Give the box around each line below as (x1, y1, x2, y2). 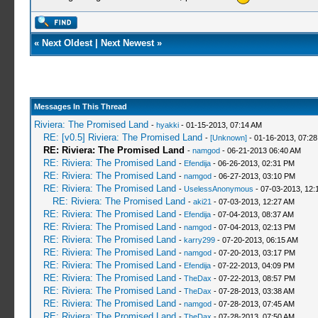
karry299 (183, 236, 215, 244)
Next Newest (100, 38, 154, 48)
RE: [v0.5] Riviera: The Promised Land (43, 132, 202, 143)
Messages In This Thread (33, 102, 127, 111)
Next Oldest (41, 38, 92, 48)
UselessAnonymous (183, 185, 253, 193)
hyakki (155, 121, 179, 129)
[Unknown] (209, 133, 247, 142)
